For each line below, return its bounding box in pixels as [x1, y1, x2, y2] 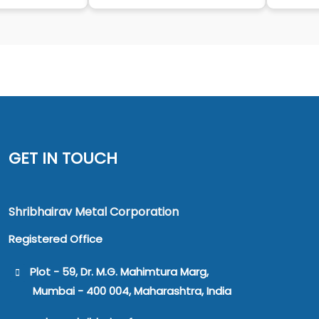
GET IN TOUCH [9, 147, 117, 170]
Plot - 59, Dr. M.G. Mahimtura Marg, [30, 263, 209, 279]
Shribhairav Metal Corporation [9, 204, 179, 221]
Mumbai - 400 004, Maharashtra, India [33, 283, 231, 298]
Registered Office [9, 231, 103, 246]
